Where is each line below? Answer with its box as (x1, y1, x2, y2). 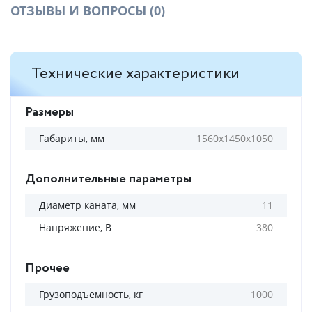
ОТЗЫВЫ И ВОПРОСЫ (10, 2, 150, 19)
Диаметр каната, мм (39, 198, 136, 212)
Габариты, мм (39, 132, 104, 145)
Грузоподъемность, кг (39, 288, 143, 301)
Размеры (25, 103, 74, 121)
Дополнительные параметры (25, 170, 192, 188)
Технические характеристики (31, 63, 240, 85)
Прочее (25, 259, 70, 277)
